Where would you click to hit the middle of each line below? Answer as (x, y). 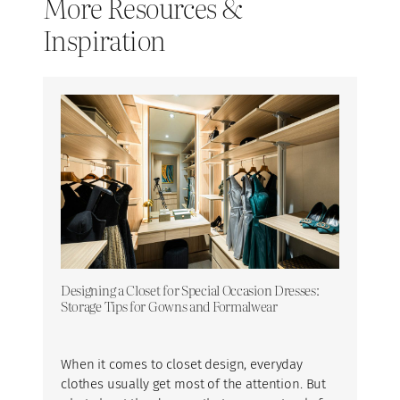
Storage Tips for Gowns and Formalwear (169, 306)
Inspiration (104, 39)
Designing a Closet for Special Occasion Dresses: (190, 290)
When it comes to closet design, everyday (182, 365)
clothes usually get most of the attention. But (194, 384)
